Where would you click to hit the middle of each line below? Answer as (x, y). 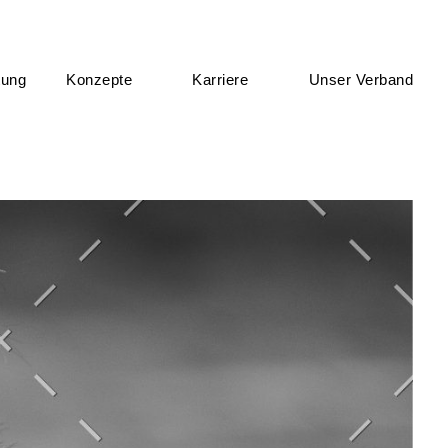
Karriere (220, 79)
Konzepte (99, 79)
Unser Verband (360, 79)
